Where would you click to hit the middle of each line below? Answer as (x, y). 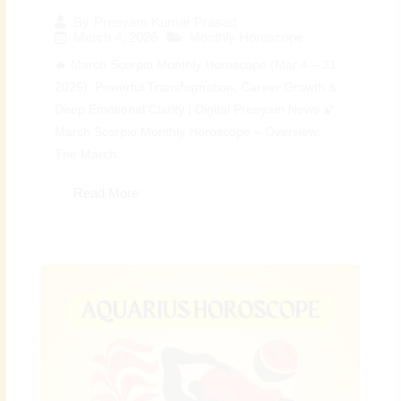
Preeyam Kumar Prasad (166, 22)
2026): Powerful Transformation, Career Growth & (196, 88)
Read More (107, 193)
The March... (91, 155)
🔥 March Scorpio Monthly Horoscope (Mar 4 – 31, (198, 65)
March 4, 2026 (116, 38)
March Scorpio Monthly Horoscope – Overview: (188, 132)
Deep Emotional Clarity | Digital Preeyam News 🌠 (196, 110)
